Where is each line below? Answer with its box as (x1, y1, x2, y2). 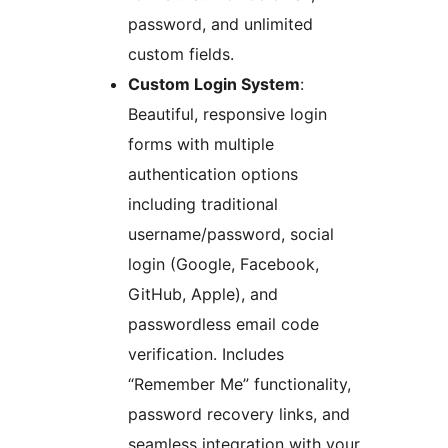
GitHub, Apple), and (128, 284, 278, 305)
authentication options (128, 164, 298, 185)
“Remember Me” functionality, (128, 374, 351, 395)
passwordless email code (128, 314, 319, 335)
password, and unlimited (128, 14, 313, 35)
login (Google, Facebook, (128, 254, 319, 275)
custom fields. (128, 44, 234, 65)
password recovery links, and (128, 404, 350, 425)
